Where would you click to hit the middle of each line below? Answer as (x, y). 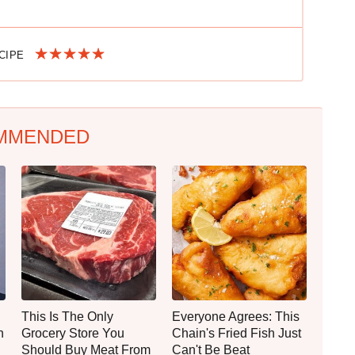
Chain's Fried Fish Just (237, 333)
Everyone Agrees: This (236, 316)
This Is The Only (67, 316)
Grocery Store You (73, 333)
